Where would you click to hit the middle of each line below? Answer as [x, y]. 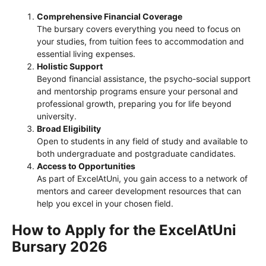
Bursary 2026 [60, 247]
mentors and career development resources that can [139, 191]
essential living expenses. [86, 54]
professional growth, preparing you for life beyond [134, 104]
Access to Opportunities [86, 166]
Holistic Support [70, 66]
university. [57, 116]
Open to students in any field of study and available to [142, 141]
